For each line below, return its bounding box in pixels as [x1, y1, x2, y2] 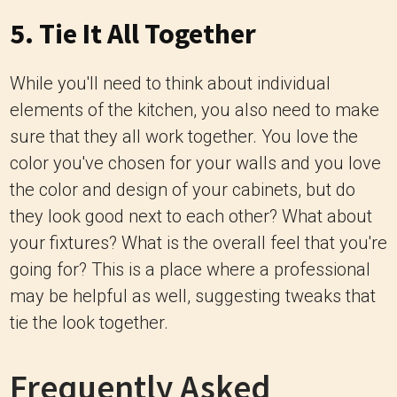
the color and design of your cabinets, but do [10, 179, 355, 201]
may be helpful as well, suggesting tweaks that [10, 285, 376, 307]
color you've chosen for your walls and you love [10, 152, 381, 175]
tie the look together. [10, 312, 168, 334]
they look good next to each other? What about [10, 206, 372, 228]
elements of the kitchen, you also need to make [10, 99, 379, 121]
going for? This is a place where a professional [10, 259, 370, 281]
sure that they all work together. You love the [10, 126, 358, 148]
